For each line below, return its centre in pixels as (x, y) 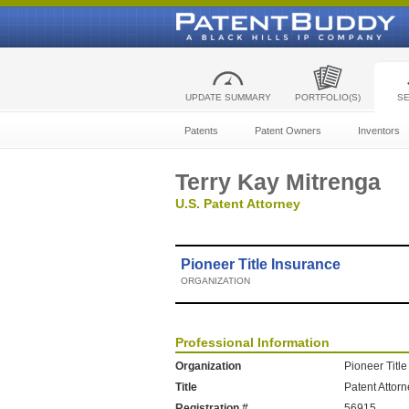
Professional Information (252, 342)
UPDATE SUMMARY (228, 97)
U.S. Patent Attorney (238, 204)
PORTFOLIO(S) (327, 97)
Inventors (379, 131)
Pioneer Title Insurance (261, 264)
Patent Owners (288, 131)
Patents (201, 131)
